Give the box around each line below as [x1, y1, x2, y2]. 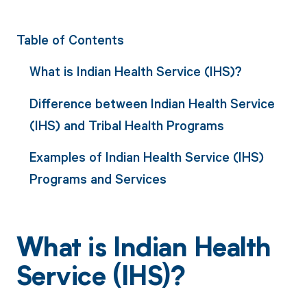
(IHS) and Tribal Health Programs [29, 116, 224, 134]
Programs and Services [29, 169, 167, 187]
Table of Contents [16, 31, 124, 48]
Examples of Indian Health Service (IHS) [29, 147, 264, 165]
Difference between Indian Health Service [29, 94, 275, 112]
